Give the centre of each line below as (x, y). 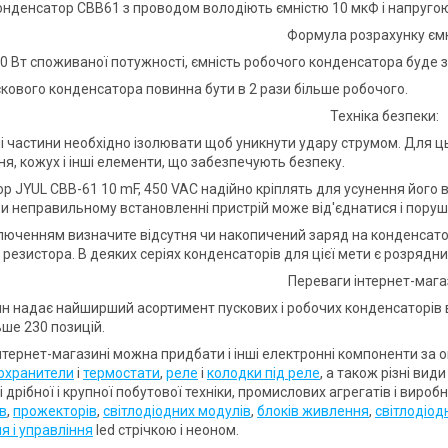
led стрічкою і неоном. (166, 429)
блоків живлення (313, 410)
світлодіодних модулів (177, 410)
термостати (121, 372)
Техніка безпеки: (384, 115)
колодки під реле (263, 372)
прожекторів (55, 410)
